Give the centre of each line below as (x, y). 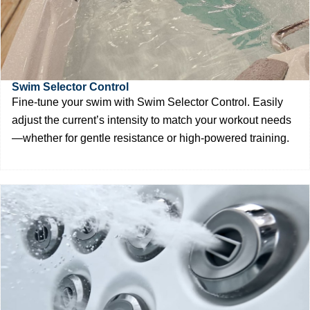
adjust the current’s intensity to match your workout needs (152, 120)
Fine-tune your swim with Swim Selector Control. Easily (147, 102)
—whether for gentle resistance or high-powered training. (151, 138)
